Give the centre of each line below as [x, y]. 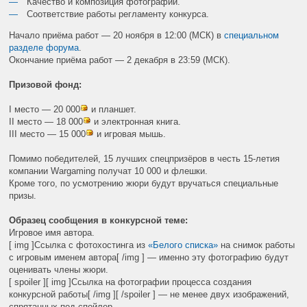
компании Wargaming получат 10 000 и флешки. [109, 171]
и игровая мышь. [130, 134]
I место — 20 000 [45, 109]
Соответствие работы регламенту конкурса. [118, 14]
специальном [252, 35]
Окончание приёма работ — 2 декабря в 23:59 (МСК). [120, 60]
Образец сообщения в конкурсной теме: [99, 220]
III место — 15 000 [48, 134]
